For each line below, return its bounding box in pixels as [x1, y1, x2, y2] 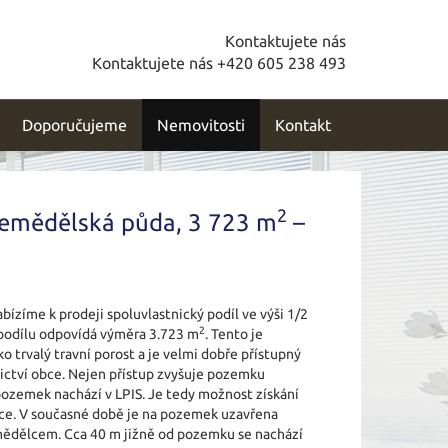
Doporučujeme [22, 116, 127, 134]
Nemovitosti [157, 116, 245, 134]
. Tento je [205, 326, 263, 342]
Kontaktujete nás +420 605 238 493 [92, 54, 346, 72]
